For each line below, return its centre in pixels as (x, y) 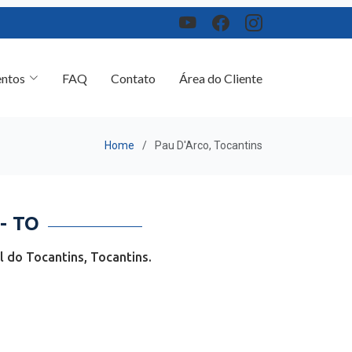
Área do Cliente (221, 71)
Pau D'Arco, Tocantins (209, 140)
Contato (133, 71)
